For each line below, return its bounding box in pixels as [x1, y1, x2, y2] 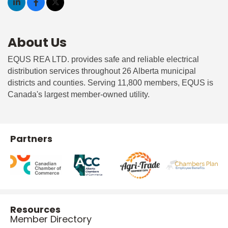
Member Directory [10, 212, 92, 225]
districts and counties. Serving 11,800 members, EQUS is [8, 78, 213, 87]
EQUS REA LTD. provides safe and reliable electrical [8, 54, 199, 64]
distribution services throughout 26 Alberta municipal [8, 66, 196, 75]
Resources [10, 203, 61, 216]
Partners [10, 132, 52, 145]
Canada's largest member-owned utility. [8, 90, 150, 99]
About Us [8, 33, 67, 51]
